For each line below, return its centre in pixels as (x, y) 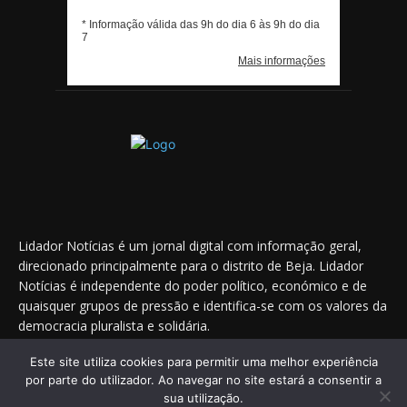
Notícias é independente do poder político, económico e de (193, 286)
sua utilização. (203, 398)
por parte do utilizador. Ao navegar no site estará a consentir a (203, 380)
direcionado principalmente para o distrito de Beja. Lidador (191, 266)
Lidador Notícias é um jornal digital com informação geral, (190, 246)
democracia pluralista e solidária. (114, 326)
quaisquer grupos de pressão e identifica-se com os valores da (203, 306)
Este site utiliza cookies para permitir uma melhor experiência (203, 362)
